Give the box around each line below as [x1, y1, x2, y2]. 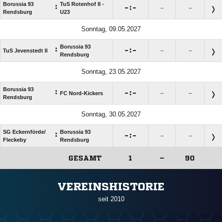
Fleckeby [3, 137, 26, 143]
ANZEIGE [100, 171, 122, 177]
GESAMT [68, 155, 102, 162]
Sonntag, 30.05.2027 [81, 111, 141, 118]
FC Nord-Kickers [60, 90, 103, 97]
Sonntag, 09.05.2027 [81, 25, 141, 33]
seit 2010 [98, 195, 124, 203]
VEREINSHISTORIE [57, 181, 165, 193]
